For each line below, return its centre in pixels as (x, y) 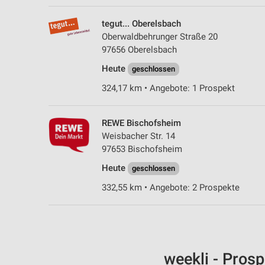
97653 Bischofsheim (142, 149)
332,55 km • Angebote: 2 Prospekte (171, 188)
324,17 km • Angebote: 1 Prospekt (168, 88)
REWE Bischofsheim (141, 123)
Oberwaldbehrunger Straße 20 (160, 37)
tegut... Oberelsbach (141, 24)
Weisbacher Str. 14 (138, 136)
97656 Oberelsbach (139, 50)
